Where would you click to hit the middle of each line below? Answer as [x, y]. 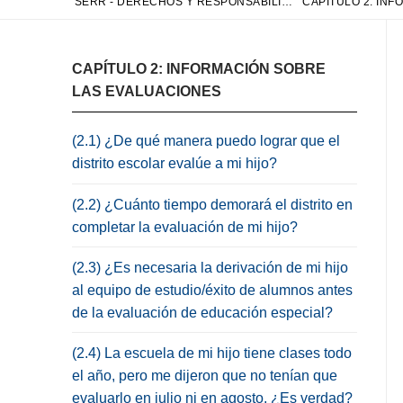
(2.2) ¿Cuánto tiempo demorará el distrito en [212, 204]
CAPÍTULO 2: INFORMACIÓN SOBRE [199, 68]
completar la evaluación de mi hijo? [185, 227]
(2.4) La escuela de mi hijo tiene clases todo [212, 354]
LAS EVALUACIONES [147, 91]
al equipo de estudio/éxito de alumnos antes [212, 290]
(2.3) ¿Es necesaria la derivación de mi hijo [210, 267]
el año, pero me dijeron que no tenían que [205, 376]
